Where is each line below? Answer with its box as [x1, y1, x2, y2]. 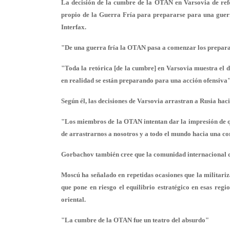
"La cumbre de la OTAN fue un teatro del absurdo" [61, 216, 209, 224]
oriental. [61, 196, 86, 203]
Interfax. [61, 23, 86, 31]
